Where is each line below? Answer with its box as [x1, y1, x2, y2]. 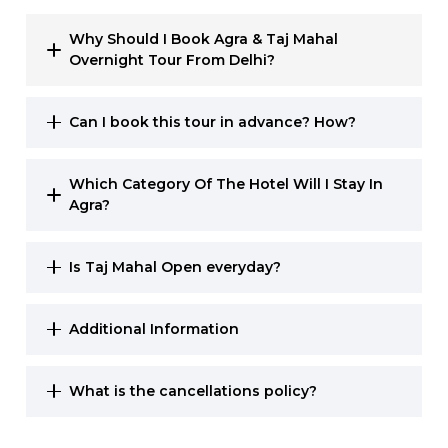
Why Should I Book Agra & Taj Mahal [69, 29, 339, 48]
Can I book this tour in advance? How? [69, 112, 357, 131]
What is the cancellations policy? [69, 381, 318, 400]
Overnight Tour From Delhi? [69, 50, 276, 69]
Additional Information [69, 319, 240, 338]
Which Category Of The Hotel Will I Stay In [69, 174, 384, 193]
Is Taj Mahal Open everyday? [69, 257, 282, 276]
